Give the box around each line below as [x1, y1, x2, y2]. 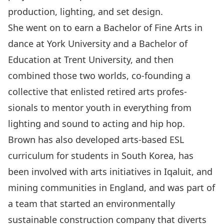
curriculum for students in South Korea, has [8, 149, 193, 161]
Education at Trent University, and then [8, 53, 173, 65]
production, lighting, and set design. [8, 5, 163, 17]
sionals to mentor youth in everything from [8, 101, 191, 113]
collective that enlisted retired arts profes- [8, 85, 187, 97]
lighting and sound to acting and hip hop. [8, 117, 185, 129]
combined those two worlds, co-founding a [8, 69, 190, 81]
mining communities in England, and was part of [8, 181, 215, 193]
